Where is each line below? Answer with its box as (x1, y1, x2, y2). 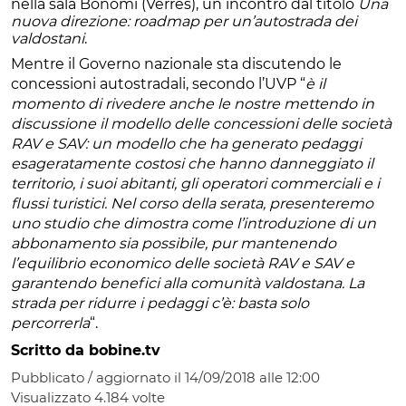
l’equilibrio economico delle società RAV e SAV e (11, 255, 354, 273)
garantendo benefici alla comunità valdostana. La (11, 275, 364, 293)
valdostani (11, 30, 84, 48)
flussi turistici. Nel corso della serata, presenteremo (11, 195, 373, 213)
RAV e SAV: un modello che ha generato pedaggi (11, 135, 362, 153)
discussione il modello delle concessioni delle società (11, 115, 391, 133)
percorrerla (11, 314, 90, 333)
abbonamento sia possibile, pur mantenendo (11, 235, 336, 253)
